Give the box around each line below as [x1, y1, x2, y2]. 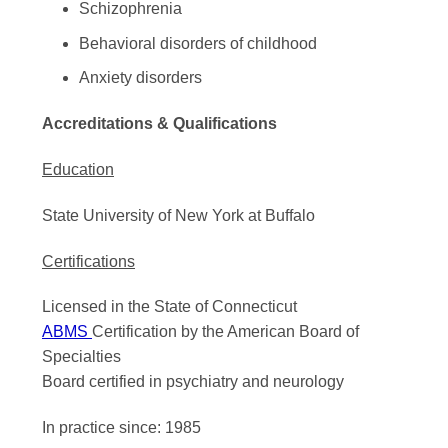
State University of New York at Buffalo [42, 206, 315, 224]
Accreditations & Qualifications [42, 115, 277, 133]
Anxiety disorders [78, 69, 202, 87]
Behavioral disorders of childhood [78, 34, 317, 52]
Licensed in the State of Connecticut [42, 298, 297, 316]
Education [42, 161, 114, 179]
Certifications [42, 252, 135, 270]
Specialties [42, 348, 121, 366]
